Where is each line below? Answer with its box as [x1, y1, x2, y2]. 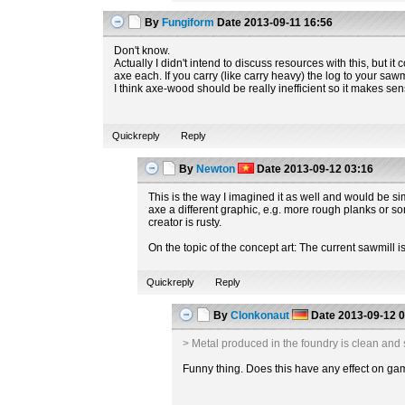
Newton [196, 163, 236, 175]
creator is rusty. [148, 216, 222, 229]
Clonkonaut [231, 309, 290, 322]
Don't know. [114, 44, 171, 57]
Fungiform [162, 16, 215, 29]
